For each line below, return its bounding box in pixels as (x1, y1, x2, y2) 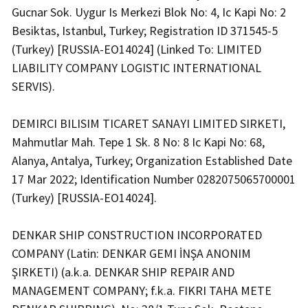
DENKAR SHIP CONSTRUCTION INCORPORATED (12, 227, 262, 243)
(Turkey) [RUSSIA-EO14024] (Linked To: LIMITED (12, 41, 261, 58)
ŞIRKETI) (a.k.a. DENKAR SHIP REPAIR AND (12, 264, 234, 280)
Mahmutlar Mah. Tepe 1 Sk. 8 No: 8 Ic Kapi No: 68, (12, 134, 265, 151)
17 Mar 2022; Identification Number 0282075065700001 (12, 171, 296, 188)
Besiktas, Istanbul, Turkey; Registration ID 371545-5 (12, 23, 278, 39)
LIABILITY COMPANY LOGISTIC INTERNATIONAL (12, 60, 261, 76)
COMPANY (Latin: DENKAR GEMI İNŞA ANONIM (12, 245, 251, 262)
